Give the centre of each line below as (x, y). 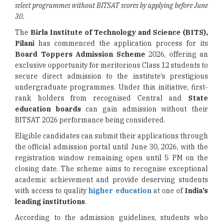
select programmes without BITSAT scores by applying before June (111, 5)
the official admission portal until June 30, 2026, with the (111, 147)
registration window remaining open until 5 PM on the (111, 158)
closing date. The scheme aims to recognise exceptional (111, 169)
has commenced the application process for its (121, 43)
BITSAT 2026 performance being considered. (90, 120)
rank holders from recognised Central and (102, 98)
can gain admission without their (145, 109)
